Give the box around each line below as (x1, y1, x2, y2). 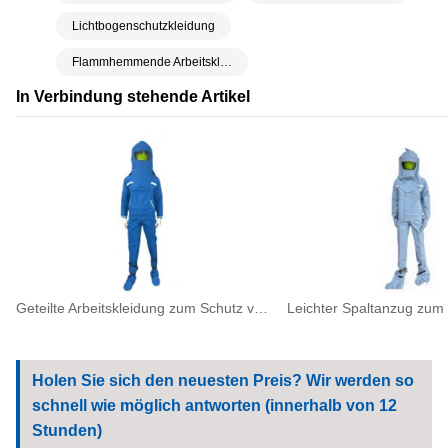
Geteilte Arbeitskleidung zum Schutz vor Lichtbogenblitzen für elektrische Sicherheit (254, 300, 268, 317)
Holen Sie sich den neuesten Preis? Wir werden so (32, 372, 414, 390)
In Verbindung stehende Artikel (16, 87, 250, 106)
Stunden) (32, 422, 102, 440)
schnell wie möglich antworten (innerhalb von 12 (32, 397, 397, 415)
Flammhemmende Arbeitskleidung (220, 55, 232, 70)
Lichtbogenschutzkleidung (72, 19, 215, 34)
